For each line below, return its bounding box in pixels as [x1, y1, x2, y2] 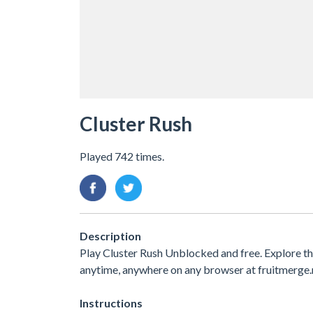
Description [80, 228, 141, 242]
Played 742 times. [80, 149, 164, 163]
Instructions [80, 296, 143, 310]
